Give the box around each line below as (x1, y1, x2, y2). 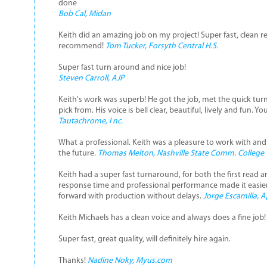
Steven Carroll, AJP (58, 74, 124, 83)
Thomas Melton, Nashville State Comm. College (97, 149, 264, 158)
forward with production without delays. (58, 192, 203, 201)
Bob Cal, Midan (58, 10, 111, 18)
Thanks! (58, 256, 88, 265)
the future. (58, 149, 98, 158)
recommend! (58, 42, 105, 51)
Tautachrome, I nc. (58, 117, 123, 126)
